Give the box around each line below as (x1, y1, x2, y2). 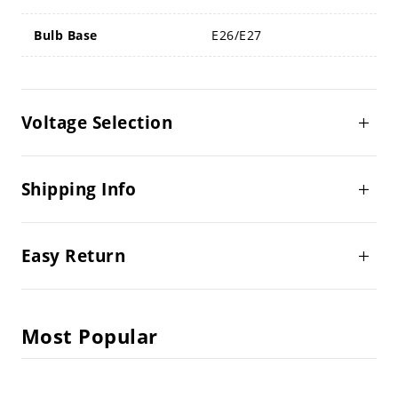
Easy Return (20, 244, 126, 268)
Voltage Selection (20, 111, 173, 135)
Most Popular (20, 323, 158, 350)
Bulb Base (34, 27, 98, 44)
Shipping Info (20, 178, 137, 202)
